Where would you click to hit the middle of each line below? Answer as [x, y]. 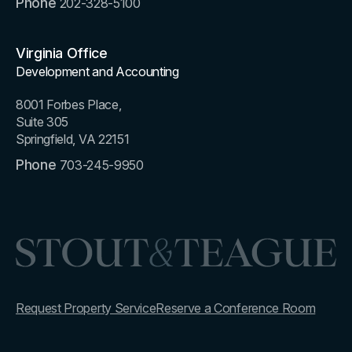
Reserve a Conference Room [236, 308]
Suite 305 [42, 121]
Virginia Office [62, 53]
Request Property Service [86, 308]
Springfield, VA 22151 [73, 139]
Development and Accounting [97, 71]
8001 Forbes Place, [69, 104]
